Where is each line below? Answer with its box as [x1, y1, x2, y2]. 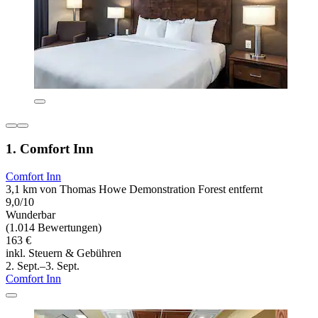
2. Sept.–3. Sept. [6, 260, 79, 273]
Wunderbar [6, 209, 55, 221]
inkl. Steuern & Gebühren [6, 247, 121, 260]
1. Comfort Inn [6, 141, 94, 157]
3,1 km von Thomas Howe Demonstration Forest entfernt [6, 183, 263, 196]
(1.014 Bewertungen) [6, 221, 102, 234]
